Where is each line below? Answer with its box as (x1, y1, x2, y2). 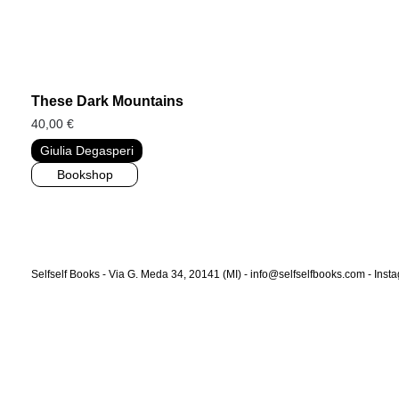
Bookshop (56, 167, 113, 183)
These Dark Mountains (31, 94, 183, 110)
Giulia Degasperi (40, 143, 134, 159)
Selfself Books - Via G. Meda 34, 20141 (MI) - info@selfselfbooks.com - (31, 268, 374, 281)
